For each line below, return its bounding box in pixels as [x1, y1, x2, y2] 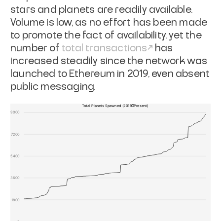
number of [10, 43, 62, 53]
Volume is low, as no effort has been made [10, 17, 208, 28]
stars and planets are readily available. [10, 4, 193, 15]
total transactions [62, 43, 147, 53]
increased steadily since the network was [10, 56, 208, 66]
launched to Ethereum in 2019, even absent [10, 69, 210, 79]
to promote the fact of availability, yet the [10, 30, 202, 40]
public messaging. [10, 81, 96, 92]
